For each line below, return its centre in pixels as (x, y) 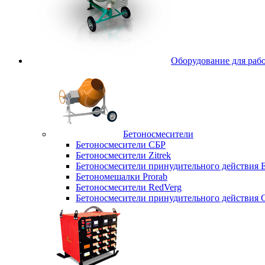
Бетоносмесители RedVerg (129, 187)
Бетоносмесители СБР (121, 144)
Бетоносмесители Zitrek (123, 155)
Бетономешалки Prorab (122, 176)
